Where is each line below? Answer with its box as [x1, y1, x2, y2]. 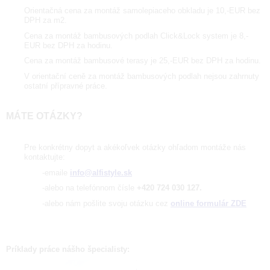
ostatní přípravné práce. [24, 81, 107, 90]
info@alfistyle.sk [70, 168, 132, 177]
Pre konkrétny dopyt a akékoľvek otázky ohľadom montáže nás [24, 143, 246, 152]
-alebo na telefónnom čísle [42, 183, 137, 193]
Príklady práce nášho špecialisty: [6, 244, 130, 254]
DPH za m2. [24, 16, 67, 25]
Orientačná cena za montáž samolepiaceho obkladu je [24, 6, 216, 16]
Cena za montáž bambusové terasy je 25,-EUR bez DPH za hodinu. [24, 56, 261, 66]
